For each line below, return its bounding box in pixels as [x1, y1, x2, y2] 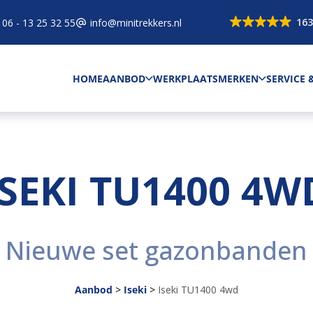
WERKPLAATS [153, 71, 218, 85]
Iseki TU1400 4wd [158, 283, 238, 296]
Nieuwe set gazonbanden [6, 233, 307, 268]
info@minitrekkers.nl [90, 15, 182, 29]
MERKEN [218, 71, 259, 85]
